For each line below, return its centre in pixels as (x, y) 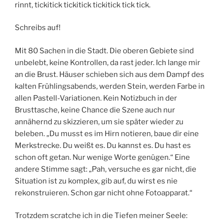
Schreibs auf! (38, 28)
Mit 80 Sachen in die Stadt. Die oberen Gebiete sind (104, 51)
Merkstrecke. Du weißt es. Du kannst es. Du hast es (103, 145)
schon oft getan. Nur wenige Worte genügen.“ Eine (102, 157)
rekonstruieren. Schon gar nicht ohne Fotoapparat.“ (104, 193)
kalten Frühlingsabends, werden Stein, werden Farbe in (110, 86)
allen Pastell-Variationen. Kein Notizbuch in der (96, 98)
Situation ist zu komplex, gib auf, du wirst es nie (96, 181)
